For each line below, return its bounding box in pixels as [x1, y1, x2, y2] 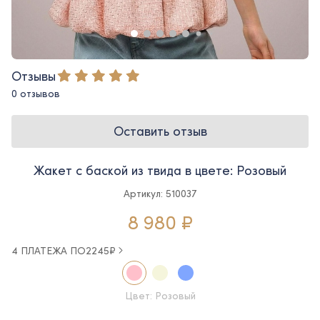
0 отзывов [11, 86, 60, 100]
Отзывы [11, 66, 56, 84]
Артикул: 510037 [124, 186, 196, 200]
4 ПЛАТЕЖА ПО [11, 243, 86, 257]
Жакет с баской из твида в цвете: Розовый [34, 161, 286, 179]
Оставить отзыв [113, 122, 207, 140]
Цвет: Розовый [124, 288, 196, 302]
